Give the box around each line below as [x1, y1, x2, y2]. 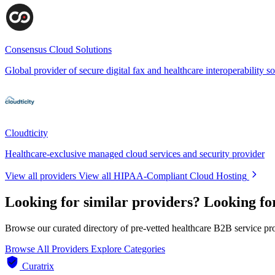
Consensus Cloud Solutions [5, 44, 112, 55]
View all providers [5, 170, 76, 181]
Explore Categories [91, 243, 165, 254]
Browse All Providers [5, 243, 91, 254]
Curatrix [22, 260, 54, 271]
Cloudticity [5, 127, 48, 138]
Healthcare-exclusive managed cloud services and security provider [5, 148, 265, 159]
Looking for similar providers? [5, 193, 200, 210]
